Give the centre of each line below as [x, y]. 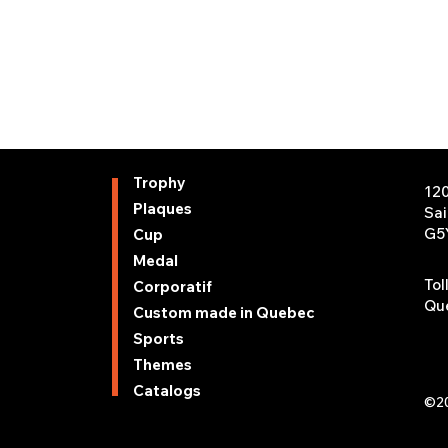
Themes [162, 364]
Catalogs [166, 390]
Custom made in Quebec [223, 312]
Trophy [159, 182]
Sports [158, 338]
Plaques [162, 208]
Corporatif [172, 286]
